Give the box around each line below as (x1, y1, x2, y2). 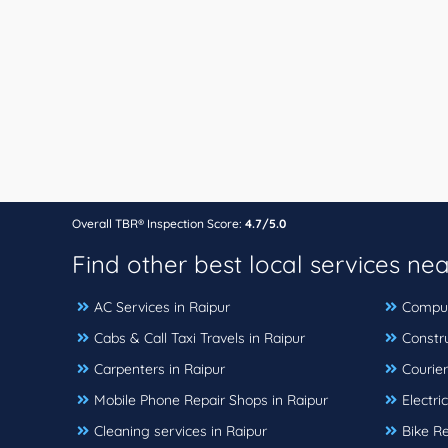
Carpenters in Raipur (94, 359, 225, 378)
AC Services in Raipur (94, 297, 230, 316)
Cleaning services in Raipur (94, 421, 267, 440)
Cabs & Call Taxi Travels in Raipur (94, 328, 305, 347)
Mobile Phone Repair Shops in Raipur (94, 390, 328, 409)
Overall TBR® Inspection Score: (72, 215, 245, 231)
